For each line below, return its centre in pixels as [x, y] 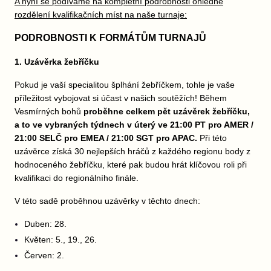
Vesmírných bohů [49, 111]
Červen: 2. [44, 255]
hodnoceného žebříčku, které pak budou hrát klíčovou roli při [131, 165]
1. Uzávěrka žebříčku [58, 62]
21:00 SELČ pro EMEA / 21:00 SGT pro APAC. [107, 138]
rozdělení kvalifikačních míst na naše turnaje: [101, 15]
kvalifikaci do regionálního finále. [77, 178]
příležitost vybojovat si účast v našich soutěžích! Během [121, 98]
